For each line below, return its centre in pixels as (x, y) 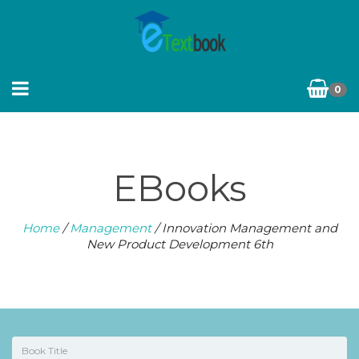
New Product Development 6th (179, 244)
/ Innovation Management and (244, 228)
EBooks (179, 188)
